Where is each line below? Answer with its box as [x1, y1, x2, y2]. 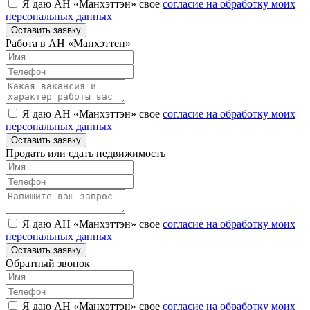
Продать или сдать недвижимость [6, 147, 165, 160]
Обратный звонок [6, 257, 90, 270]
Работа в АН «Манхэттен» [6, 37, 131, 50]
